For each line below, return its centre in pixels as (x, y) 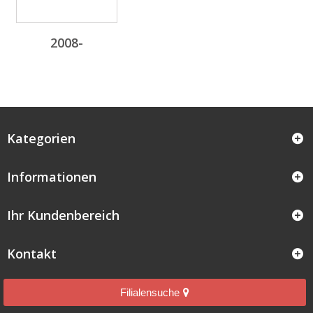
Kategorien (41, 138)
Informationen (52, 176)
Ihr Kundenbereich (63, 215)
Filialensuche (150, 292)
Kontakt (32, 253)
